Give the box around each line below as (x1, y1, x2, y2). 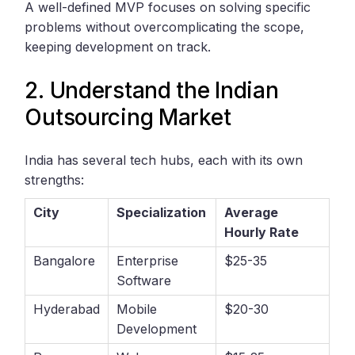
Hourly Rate (224, 224, 300, 241)
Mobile (116, 301, 158, 318)
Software (116, 273, 172, 289)
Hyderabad (33, 301, 101, 318)
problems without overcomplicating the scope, (25, 19, 305, 36)
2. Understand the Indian (25, 77, 279, 105)
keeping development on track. (25, 39, 212, 55)
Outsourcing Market (25, 104, 231, 132)
